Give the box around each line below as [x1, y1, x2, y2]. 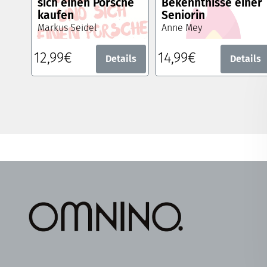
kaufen [38, 8, 74, 23]
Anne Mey [162, 22, 203, 34]
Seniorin [162, 8, 206, 23]
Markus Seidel [38, 22, 97, 34]
